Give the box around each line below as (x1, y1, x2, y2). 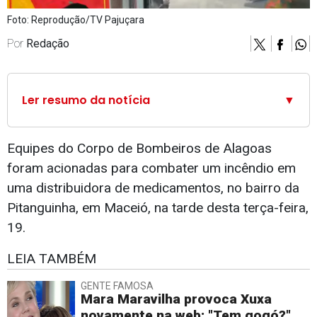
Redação (26, 37, 69, 51)
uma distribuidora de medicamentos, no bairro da (7, 180, 299, 197)
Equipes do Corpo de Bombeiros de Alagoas (7, 140, 272, 157)
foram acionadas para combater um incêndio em (7, 160, 296, 177)
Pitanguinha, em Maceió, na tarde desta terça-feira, (7, 200, 309, 217)
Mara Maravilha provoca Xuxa (81, 291, 272, 308)
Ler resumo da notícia (22, 92, 150, 109)
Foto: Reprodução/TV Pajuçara (7, 14, 144, 26)
